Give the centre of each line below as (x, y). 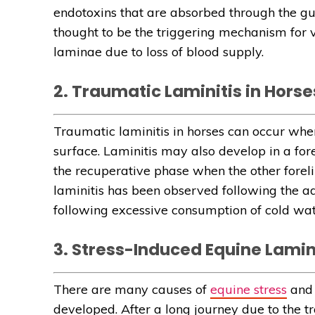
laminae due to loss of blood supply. (159, 52)
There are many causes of (132, 290)
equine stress (249, 290)
